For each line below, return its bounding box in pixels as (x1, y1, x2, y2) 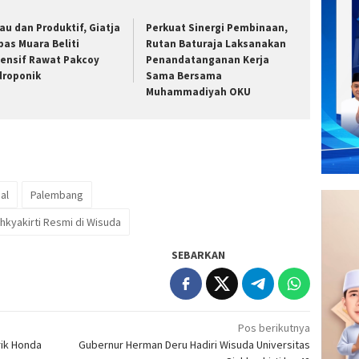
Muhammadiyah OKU (146, 84, 252, 99)
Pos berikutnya (238, 321, 311, 336)
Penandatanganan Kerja (146, 52, 270, 67)
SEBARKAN (171, 248, 226, 263)
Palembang (30, 188, 83, 203)
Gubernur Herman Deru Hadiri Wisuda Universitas (79, 337, 311, 353)
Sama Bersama (146, 68, 223, 83)
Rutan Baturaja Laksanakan (146, 36, 287, 50)
